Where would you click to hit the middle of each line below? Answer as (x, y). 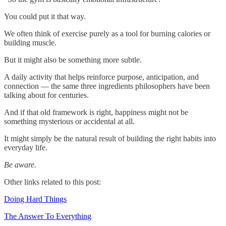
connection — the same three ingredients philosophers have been (107, 86)
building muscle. (30, 42)
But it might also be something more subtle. (73, 60)
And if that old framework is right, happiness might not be (96, 112)
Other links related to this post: (52, 182)
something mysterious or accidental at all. (69, 121)
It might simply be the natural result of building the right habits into (110, 138)
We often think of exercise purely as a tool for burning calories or (107, 33)
